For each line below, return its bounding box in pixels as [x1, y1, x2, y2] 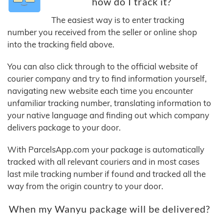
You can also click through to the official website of [7, 61, 198, 72]
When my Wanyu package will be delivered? [9, 203, 210, 215]
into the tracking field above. [7, 39, 114, 50]
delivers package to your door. [7, 122, 121, 133]
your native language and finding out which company [7, 110, 209, 121]
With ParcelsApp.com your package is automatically [7, 144, 204, 155]
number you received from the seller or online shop [7, 27, 197, 38]
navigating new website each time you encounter [7, 86, 193, 96]
